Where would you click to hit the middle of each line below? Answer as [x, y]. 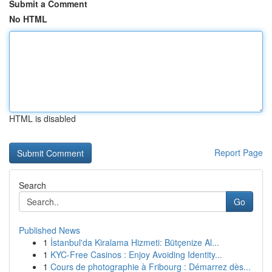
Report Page [239, 152]
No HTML [28, 19]
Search [32, 185]
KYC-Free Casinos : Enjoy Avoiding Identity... [136, 254]
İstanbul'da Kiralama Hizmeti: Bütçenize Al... [135, 242]
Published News [49, 230]
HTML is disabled [42, 118]
